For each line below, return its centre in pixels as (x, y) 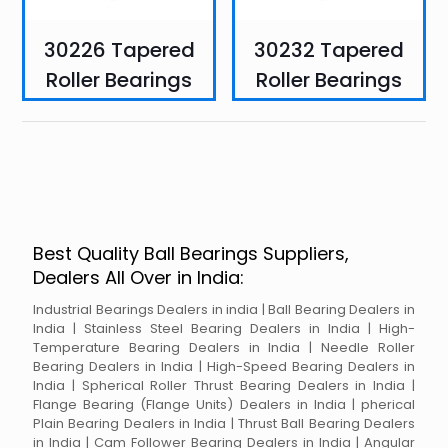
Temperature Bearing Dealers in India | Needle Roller (224, 348)
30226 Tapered (119, 50)
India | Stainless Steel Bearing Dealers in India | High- (224, 329)
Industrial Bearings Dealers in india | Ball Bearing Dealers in (224, 310)
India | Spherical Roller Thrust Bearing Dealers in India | (224, 386)
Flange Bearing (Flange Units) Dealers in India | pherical (224, 405)
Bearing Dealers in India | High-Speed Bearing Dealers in (224, 367)
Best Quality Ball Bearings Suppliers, (191, 254)
